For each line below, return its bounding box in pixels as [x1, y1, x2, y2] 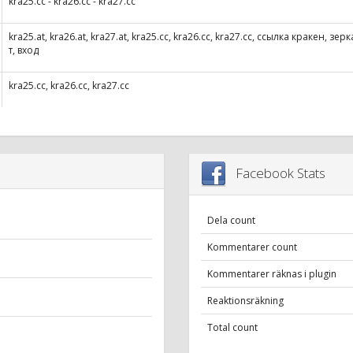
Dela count [207, 214, 255, 228]
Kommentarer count [207, 240, 297, 255]
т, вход [9, 43, 39, 58]
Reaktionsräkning [207, 294, 284, 308]
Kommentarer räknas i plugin [207, 267, 336, 281]
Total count [207, 321, 258, 335]
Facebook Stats [226, 163, 325, 182]
